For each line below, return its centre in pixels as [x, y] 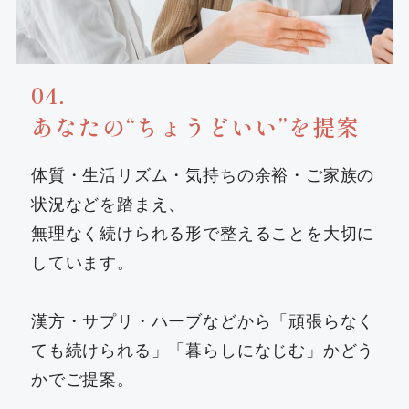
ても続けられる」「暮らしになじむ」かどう [203, 350]
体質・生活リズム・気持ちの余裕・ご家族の [203, 175]
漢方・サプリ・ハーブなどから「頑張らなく [203, 321]
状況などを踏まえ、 [109, 204]
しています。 [83, 262]
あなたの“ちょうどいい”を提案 [195, 126]
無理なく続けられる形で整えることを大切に [203, 233]
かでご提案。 [83, 379]
